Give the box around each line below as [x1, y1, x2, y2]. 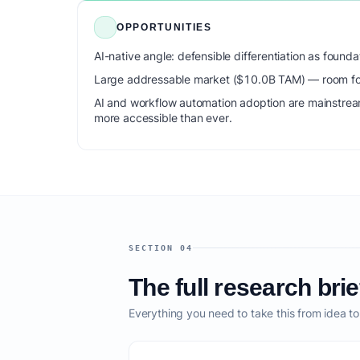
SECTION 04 [129, 243, 193, 252]
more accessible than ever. [94, 111, 232, 125]
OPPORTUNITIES [117, 22, 212, 33]
